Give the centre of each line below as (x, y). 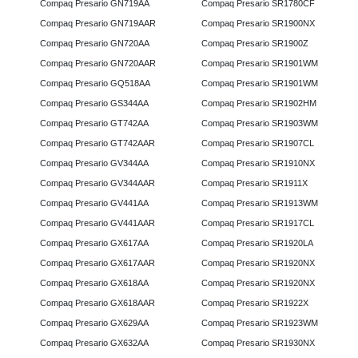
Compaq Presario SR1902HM (259, 103)
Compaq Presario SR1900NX (258, 24)
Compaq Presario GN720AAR (98, 64)
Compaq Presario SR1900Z (255, 44)
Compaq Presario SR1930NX (258, 343)
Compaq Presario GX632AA (94, 343)
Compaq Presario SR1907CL (257, 143)
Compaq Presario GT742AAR (97, 143)
